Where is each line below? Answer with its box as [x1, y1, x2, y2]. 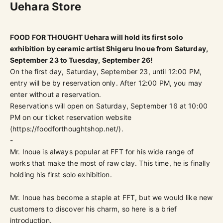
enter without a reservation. [10, 90, 101, 99]
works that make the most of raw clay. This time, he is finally [10, 158, 210, 167]
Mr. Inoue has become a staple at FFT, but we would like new [10, 193, 213, 202]
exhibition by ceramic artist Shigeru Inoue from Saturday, [10, 44, 208, 53]
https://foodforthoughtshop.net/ [12, 124, 119, 133]
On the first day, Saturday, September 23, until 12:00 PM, [10, 67, 202, 76]
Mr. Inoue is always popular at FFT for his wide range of [10, 147, 194, 156]
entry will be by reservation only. [10, 78, 118, 87]
